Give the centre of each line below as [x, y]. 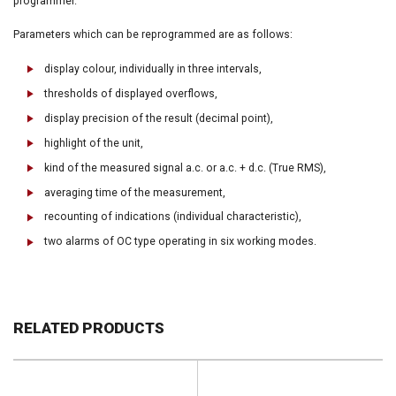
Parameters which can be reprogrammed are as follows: [153, 35]
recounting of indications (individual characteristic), [173, 217]
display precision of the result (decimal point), [159, 118]
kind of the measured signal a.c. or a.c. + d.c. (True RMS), [185, 168]
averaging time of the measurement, [135, 192]
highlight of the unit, [94, 143]
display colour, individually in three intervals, [153, 69]
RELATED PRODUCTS [89, 327]
